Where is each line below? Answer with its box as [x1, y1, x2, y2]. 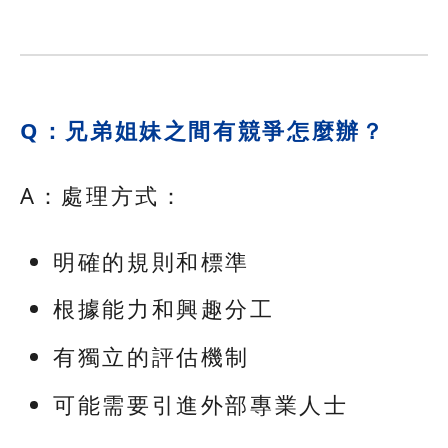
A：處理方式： [20, 180, 185, 211]
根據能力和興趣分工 [53, 293, 275, 324]
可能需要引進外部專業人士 [53, 388, 349, 419]
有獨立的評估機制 [53, 341, 251, 372]
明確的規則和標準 [53, 245, 251, 276]
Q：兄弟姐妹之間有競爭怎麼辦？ [20, 114, 386, 145]
